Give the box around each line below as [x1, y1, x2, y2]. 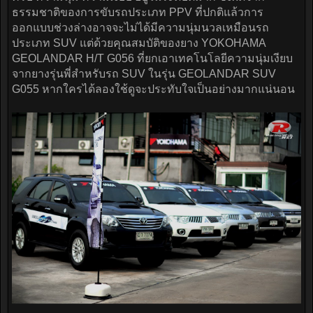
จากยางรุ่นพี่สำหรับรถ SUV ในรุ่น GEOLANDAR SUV [12, 68, 276, 80]
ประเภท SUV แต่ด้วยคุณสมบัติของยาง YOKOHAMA [12, 37, 265, 50]
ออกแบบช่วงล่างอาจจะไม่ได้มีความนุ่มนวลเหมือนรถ [12, 22, 269, 34]
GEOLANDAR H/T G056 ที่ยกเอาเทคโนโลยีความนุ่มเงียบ [12, 52, 293, 65]
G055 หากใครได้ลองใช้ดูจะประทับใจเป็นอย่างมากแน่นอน [12, 83, 295, 96]
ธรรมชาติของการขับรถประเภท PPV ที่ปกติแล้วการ [12, 6, 263, 19]
